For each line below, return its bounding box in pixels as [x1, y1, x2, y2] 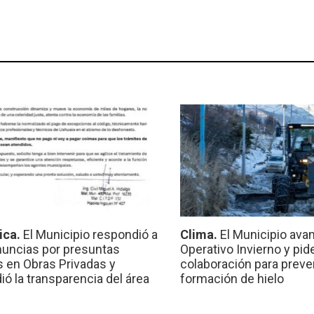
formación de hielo [180, 271, 285, 287]
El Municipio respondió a [22, 227, 158, 243]
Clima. [180, 227, 221, 243]
